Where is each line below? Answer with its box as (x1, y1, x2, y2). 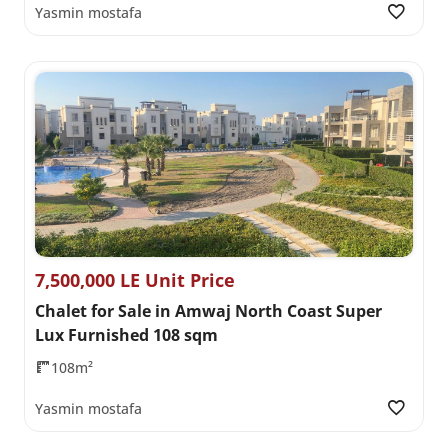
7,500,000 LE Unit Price (35, 268, 235, 293)
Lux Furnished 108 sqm (35, 324, 218, 347)
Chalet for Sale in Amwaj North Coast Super (35, 300, 382, 323)
